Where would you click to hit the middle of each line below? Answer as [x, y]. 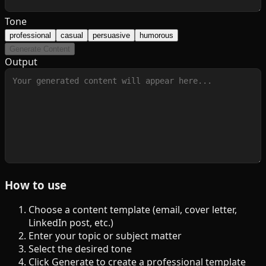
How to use [36, 185]
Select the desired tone [80, 249]
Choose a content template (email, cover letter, [133, 210]
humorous [156, 35]
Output [21, 61]
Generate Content [40, 49]
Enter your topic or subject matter [105, 236]
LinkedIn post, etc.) [71, 223]
